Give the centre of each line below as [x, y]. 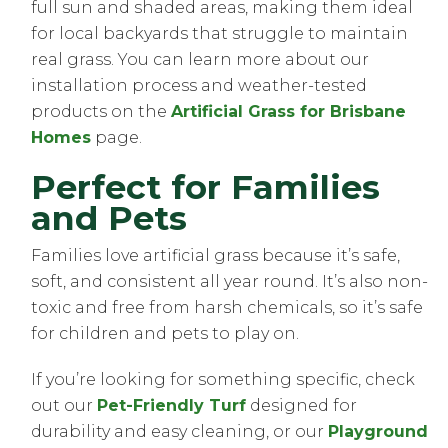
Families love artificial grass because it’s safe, [216, 256]
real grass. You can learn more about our [200, 60]
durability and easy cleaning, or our [180, 432]
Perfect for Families [206, 187]
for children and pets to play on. [165, 334]
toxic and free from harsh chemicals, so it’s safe [227, 308]
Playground [378, 432]
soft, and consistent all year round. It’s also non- [230, 282]
